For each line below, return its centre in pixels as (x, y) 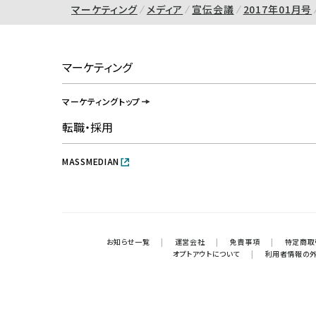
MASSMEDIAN (91, 162)
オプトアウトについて (206, 254)
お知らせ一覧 (128, 242)
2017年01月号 (278, 9)
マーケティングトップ (102, 102)
